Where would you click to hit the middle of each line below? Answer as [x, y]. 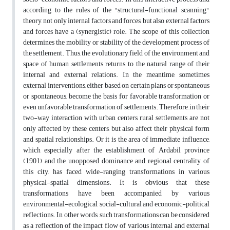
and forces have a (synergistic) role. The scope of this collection [116, 32]
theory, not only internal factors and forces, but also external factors [116, 21]
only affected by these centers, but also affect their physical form [116, 129]
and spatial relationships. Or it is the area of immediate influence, [116, 140]
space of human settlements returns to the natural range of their [116, 64]
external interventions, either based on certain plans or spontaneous [116, 86]
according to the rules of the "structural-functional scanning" [116, 10]
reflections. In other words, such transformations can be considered [116, 215]
